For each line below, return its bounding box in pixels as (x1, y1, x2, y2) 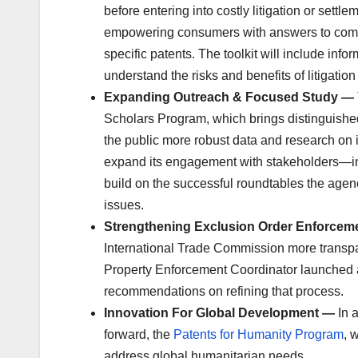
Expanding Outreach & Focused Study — (104, 90, 354, 105)
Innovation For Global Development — (104, 306, 338, 320)
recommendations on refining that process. (104, 284, 344, 299)
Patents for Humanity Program (173, 328, 344, 342)
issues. (104, 198, 144, 213)
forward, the (104, 328, 173, 342)
